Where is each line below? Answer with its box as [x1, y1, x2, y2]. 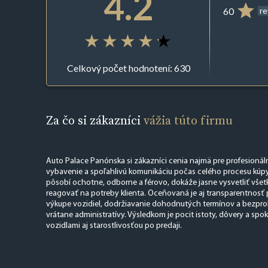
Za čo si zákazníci [45, 111, 144, 129]
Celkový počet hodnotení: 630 [66, 62, 190, 74]
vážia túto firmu [143, 111, 233, 129]
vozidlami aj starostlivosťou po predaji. [45, 221, 182, 230]
